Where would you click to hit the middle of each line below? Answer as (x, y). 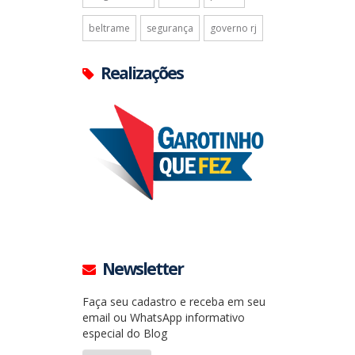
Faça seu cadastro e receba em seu (174, 302)
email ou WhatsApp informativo (164, 318)
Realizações (142, 73)
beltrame (109, 28)
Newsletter (143, 269)
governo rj (233, 28)
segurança (170, 28)
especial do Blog (125, 334)
